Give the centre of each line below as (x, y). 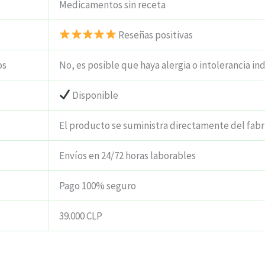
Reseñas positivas (154, 35)
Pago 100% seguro (98, 185)
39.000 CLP (81, 216)
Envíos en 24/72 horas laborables (127, 155)
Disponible (95, 95)
